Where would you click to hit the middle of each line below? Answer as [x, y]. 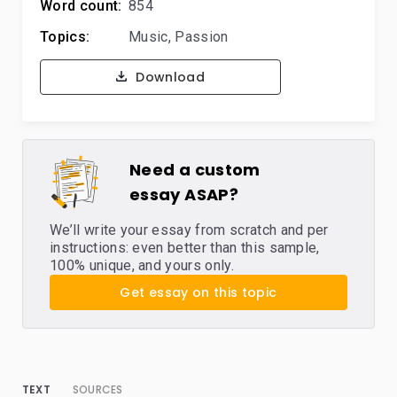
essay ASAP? [184, 195]
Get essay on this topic [198, 292]
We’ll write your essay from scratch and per [189, 230]
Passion [202, 37]
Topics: [65, 37]
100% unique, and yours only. [142, 265]
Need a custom [195, 170]
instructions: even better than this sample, [185, 248]
